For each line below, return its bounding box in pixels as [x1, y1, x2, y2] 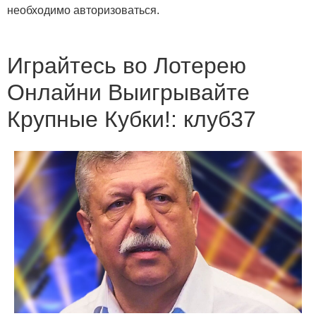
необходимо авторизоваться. [7, 4, 159, 17]
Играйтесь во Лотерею [7, 53, 246, 79]
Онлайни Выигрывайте [7, 80, 250, 106]
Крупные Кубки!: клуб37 [7, 107, 256, 133]
